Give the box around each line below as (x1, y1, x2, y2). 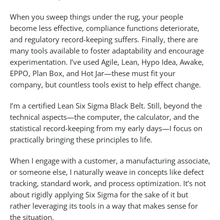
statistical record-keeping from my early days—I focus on (10, 123, 202, 134)
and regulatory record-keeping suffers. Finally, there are (10, 34, 198, 45)
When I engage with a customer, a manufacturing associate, (10, 156, 210, 166)
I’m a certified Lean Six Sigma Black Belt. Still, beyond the (10, 101, 202, 111)
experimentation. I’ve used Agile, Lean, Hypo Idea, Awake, (10, 57, 204, 67)
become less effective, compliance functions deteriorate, (10, 23, 199, 33)
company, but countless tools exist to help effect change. (10, 80, 201, 90)
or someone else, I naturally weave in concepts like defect (10, 167, 204, 177)
